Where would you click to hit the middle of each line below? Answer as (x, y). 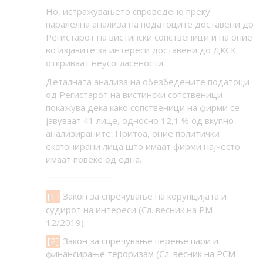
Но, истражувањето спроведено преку (128, 11)
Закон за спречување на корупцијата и (143, 196)
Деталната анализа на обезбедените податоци (147, 82)
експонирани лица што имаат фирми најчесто (143, 146)
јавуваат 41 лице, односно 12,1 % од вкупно (139, 121)
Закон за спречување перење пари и (139, 241)
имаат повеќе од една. (93, 159)
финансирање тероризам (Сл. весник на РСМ (140, 254)
